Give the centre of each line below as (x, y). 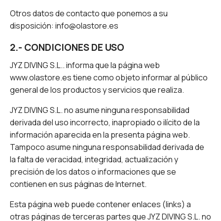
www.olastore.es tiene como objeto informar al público (109, 78)
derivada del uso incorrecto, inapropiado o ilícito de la (105, 123)
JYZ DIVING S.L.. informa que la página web (85, 65)
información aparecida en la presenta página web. (100, 135)
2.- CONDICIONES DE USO (67, 48)
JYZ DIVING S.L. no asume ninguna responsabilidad (100, 110)
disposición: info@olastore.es (64, 26)
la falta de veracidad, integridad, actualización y (94, 160)
